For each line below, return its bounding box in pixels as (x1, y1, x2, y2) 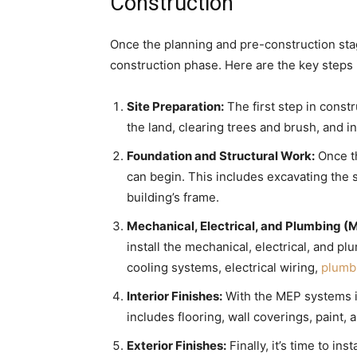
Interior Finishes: (127, 288, 222, 304)
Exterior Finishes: (127, 338, 226, 354)
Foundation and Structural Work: (127, 148, 315, 164)
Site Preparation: (127, 99, 224, 115)
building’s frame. (127, 190, 219, 206)
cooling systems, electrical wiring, (127, 260, 321, 276)
